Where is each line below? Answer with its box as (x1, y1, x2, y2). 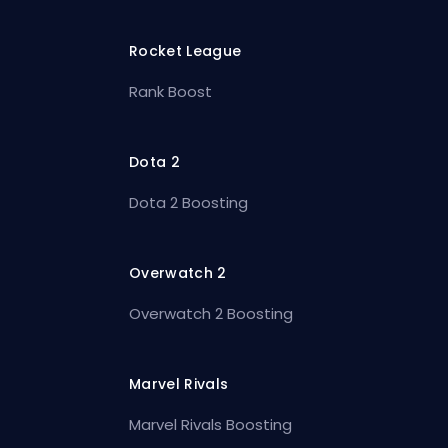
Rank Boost (129, 80, 213, 102)
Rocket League (129, 40, 242, 61)
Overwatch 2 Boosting (129, 302, 294, 324)
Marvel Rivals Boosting (129, 413, 293, 435)
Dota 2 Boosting (129, 191, 249, 213)
